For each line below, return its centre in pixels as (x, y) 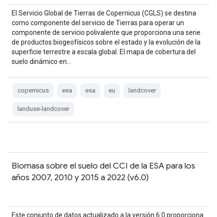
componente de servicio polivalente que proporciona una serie (106, 32)
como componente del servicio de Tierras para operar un (98, 23)
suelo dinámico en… (41, 62)
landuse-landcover (43, 109)
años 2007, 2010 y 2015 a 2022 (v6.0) (80, 177)
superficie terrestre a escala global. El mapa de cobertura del (104, 52)
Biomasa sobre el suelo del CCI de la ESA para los (103, 166)
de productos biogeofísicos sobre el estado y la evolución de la (106, 42)
